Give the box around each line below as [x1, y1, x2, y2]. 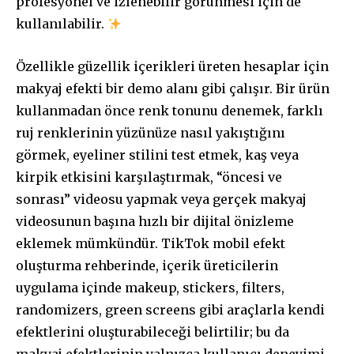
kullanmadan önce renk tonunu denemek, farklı [16, 103, 323, 119]
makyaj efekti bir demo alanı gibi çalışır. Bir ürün [16, 81, 330, 97]
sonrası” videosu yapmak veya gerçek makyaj [16, 191, 307, 208]
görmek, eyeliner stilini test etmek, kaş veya [16, 147, 299, 164]
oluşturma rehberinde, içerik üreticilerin [16, 258, 278, 274]
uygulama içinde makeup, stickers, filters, [16, 280, 284, 296]
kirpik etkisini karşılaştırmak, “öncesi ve [16, 169, 282, 186]
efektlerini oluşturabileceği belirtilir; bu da [16, 324, 289, 341]
